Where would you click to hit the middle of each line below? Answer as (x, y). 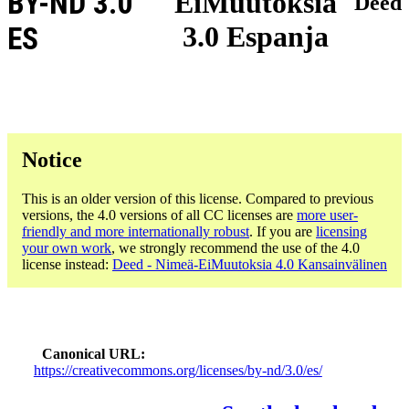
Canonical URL (92, 353)
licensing (341, 231)
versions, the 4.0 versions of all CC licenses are (159, 215)
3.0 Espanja (255, 37)
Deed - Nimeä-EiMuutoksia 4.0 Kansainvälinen (250, 264)
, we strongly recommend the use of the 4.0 (236, 247)
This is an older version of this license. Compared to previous (198, 198)
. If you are (283, 231)
